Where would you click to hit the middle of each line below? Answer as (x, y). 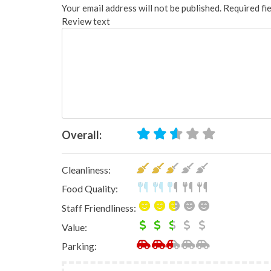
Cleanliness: (86, 169)
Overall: (82, 135)
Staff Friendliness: (99, 208)
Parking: (79, 246)
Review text (86, 21)
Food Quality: (90, 189)
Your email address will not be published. (142, 8)
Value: (74, 227)
